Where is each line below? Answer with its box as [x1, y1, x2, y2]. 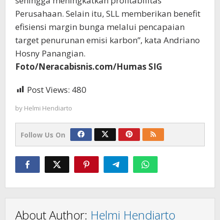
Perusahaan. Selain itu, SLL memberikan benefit [15, 7, 200, 19]
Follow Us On [21, 130, 65, 139]
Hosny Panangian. [15, 47, 85, 59]
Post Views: [27, 83, 70, 95]
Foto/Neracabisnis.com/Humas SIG [15, 60, 162, 72]
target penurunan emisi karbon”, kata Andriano [15, 34, 200, 46]
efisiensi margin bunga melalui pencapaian [15, 21, 185, 32]
